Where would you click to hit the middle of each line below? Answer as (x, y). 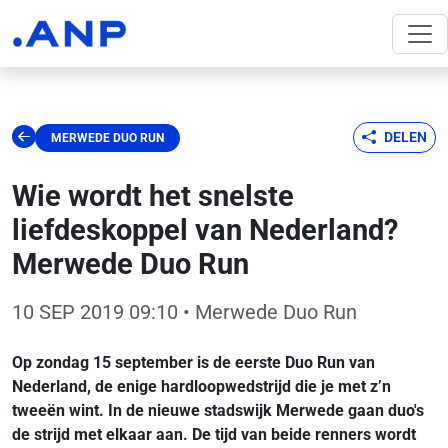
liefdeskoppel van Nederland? (205, 230)
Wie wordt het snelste (153, 196)
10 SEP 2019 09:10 (95, 312)
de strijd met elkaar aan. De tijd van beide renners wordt (214, 434)
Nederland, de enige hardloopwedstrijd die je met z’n (201, 386)
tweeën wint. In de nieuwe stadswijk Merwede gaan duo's (218, 410)
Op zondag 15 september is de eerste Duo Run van (193, 362)
